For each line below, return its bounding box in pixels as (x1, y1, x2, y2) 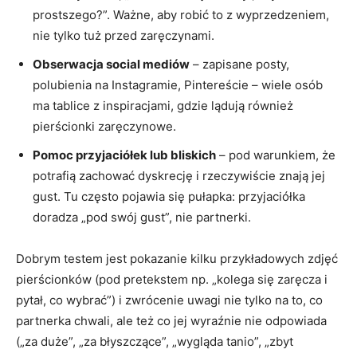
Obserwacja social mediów (33, 57, 190, 73)
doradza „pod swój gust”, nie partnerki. (33, 210, 251, 226)
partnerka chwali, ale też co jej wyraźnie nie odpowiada (16, 313, 327, 329)
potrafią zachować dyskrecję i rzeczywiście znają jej (33, 168, 325, 184)
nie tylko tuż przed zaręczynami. (33, 28, 214, 44)
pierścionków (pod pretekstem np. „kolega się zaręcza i (16, 272, 328, 288)
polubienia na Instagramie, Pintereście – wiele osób (33, 77, 323, 93)
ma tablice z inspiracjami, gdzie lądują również (33, 98, 293, 114)
